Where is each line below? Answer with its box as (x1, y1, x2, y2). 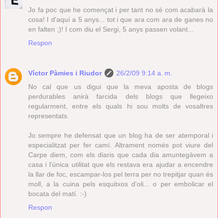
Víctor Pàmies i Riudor (28, 69, 102, 77)
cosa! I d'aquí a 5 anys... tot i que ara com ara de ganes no (28, 15, 213, 23)
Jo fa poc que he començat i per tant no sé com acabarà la (28, 5, 213, 14)
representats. (28, 111, 69, 120)
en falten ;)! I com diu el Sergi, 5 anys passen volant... (28, 25, 194, 33)
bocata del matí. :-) (28, 189, 87, 198)
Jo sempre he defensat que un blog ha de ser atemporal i (28, 131, 213, 139)
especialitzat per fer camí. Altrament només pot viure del (28, 141, 213, 149)
